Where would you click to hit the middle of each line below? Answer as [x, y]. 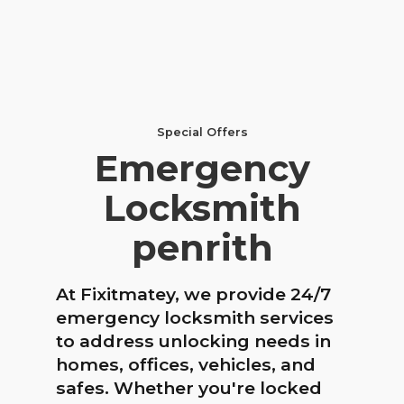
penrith [202, 247]
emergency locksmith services [195, 317]
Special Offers [202, 132]
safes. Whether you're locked [189, 387]
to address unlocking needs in [193, 340]
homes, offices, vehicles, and [186, 364]
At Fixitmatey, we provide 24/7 [193, 294]
